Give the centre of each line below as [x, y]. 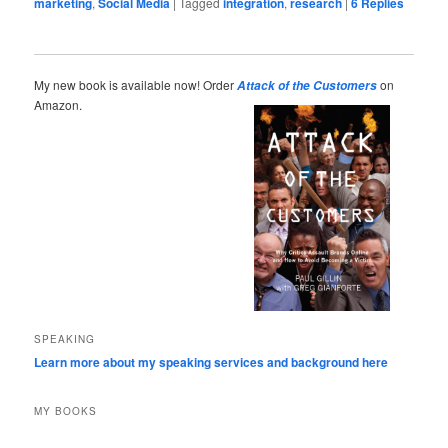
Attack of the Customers [307, 85]
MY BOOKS [66, 411]
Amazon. [58, 104]
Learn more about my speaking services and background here [211, 361]
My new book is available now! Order [136, 84]
